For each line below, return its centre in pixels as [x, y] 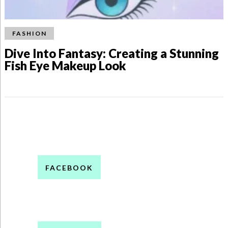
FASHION [29, 33]
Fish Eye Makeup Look [65, 65]
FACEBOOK [69, 167]
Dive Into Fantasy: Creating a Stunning [111, 53]
